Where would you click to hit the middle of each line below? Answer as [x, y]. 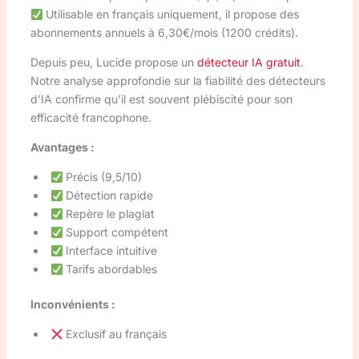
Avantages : [62, 147]
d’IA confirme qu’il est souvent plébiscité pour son [161, 99]
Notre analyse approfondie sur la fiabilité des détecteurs [177, 81]
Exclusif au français [115, 334]
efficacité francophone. [91, 118]
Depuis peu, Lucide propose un [113, 63]
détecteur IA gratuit [248, 63]
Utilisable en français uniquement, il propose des [171, 14]
